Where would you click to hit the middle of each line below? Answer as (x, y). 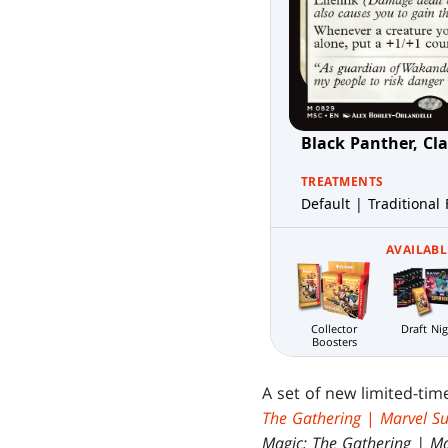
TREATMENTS (342, 182)
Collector (334, 329)
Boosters (334, 342)
